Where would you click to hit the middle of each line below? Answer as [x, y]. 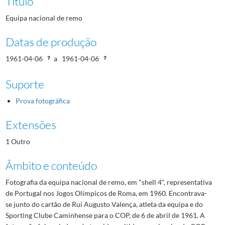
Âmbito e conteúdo [51, 165]
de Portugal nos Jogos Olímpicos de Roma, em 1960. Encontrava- [106, 193]
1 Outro [18, 141]
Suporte [25, 84]
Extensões [31, 124]
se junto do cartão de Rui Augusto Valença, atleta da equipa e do [104, 204]
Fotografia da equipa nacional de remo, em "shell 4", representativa [108, 182]
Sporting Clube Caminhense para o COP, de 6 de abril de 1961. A [105, 215]
